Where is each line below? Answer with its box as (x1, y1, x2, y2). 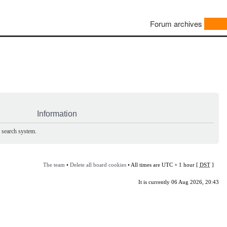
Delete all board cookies (69, 161, 126, 168)
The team (43, 161, 65, 168)
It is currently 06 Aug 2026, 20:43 (138, 178, 219, 185)
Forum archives (150, 18, 202, 29)
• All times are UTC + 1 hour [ (126, 161, 200, 168)
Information (37, 109, 77, 118)
